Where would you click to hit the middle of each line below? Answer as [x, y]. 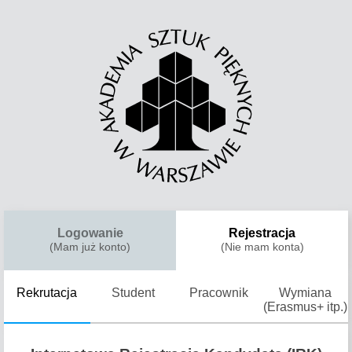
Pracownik [219, 293]
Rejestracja [262, 233]
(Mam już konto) [90, 247]
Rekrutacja [47, 293]
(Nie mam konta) [262, 247]
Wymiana [305, 293]
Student [133, 293]
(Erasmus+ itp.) [305, 307]
